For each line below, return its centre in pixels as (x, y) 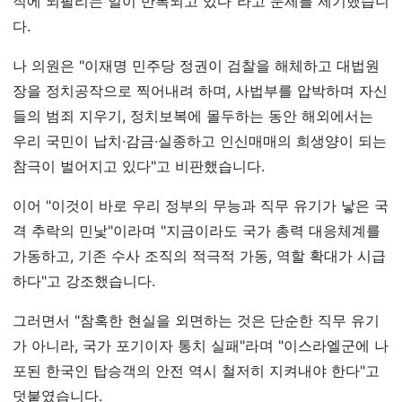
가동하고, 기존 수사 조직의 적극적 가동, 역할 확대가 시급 (199, 256)
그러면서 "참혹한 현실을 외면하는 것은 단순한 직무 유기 (196, 321)
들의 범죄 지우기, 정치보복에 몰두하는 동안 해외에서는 (193, 116)
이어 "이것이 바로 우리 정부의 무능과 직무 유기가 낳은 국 (201, 206)
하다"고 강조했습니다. (84, 281)
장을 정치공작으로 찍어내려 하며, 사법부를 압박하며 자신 (200, 91)
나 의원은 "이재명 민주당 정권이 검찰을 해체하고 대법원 (196, 66)
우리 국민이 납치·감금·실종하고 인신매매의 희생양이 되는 (200, 141)
